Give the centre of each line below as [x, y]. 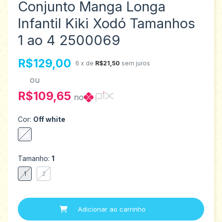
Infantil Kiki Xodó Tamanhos [107, 23]
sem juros [136, 63]
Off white [49, 119]
